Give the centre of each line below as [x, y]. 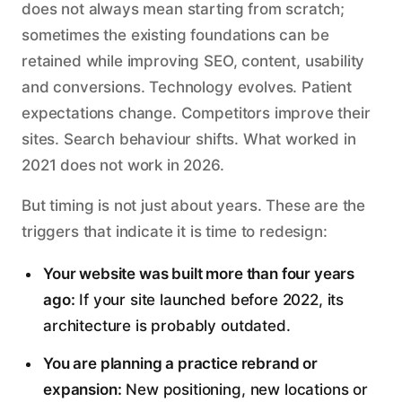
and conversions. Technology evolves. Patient [187, 87]
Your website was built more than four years [199, 273]
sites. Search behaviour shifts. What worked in [189, 139]
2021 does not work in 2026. [123, 165]
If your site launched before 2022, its [210, 299]
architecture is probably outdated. [166, 325]
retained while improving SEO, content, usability [193, 61]
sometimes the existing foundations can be [175, 35]
